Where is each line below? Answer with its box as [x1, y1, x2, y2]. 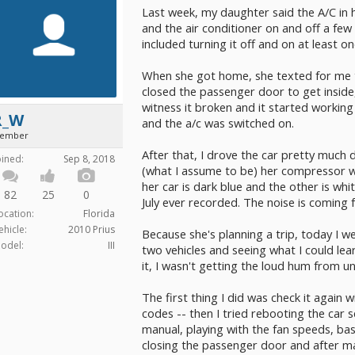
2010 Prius [68, 223, 115, 236]
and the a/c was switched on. [142, 115, 294, 131]
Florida [83, 207, 115, 220]
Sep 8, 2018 [63, 152, 115, 166]
